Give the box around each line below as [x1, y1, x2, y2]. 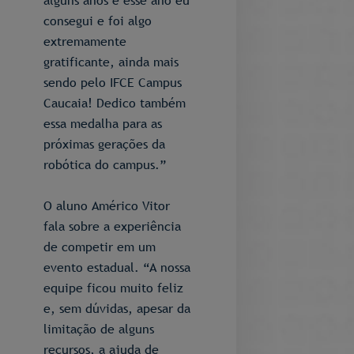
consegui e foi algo [43, 12, 152, 29]
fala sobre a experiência [43, 217, 181, 235]
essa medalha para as [43, 115, 162, 132]
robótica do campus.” [43, 156, 166, 173]
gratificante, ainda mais [43, 53, 179, 70]
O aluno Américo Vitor [43, 197, 170, 214]
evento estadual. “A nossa [43, 258, 190, 276]
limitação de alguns [43, 320, 154, 337]
